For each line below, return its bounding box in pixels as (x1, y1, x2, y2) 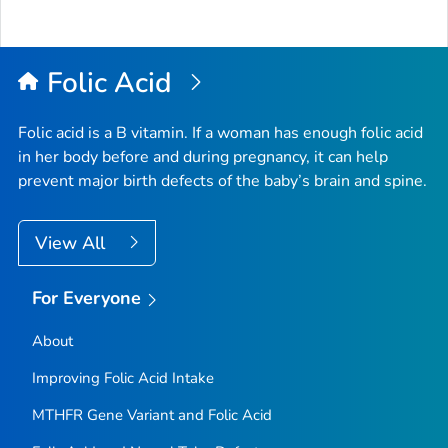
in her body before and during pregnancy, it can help (18, 146, 388, 169)
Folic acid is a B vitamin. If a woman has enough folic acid (18, 122, 423, 145)
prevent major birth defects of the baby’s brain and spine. (18, 170, 427, 193)
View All (35, 231, 110, 256)
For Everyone (31, 286, 142, 311)
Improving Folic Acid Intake (31, 367, 214, 388)
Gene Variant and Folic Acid (82, 404, 272, 425)
